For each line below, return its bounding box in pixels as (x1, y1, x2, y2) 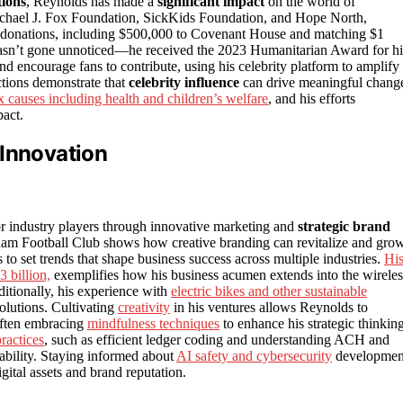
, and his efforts (268, 90, 355, 106)
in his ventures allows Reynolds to (170, 300, 368, 316)
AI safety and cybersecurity (176, 348, 332, 364)
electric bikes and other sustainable (171, 283, 367, 300)
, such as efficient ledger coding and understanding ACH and (44, 332, 390, 348)
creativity (118, 300, 170, 316)
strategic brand (298, 219, 390, 235)
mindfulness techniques (87, 316, 219, 332)
